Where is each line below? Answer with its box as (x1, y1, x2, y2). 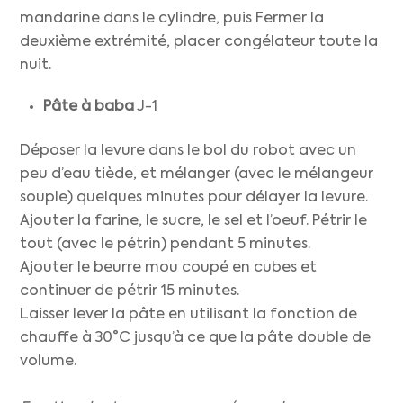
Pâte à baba (43, 100, 134, 115)
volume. (20, 354, 77, 369)
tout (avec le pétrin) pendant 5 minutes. (20, 237, 311, 252)
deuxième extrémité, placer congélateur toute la (20, 34, 379, 49)
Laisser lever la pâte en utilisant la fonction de (20, 307, 358, 322)
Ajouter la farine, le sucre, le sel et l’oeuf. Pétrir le (20, 213, 368, 228)
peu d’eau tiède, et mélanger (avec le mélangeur (20, 166, 374, 182)
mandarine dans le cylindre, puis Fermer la (20, 11, 325, 26)
